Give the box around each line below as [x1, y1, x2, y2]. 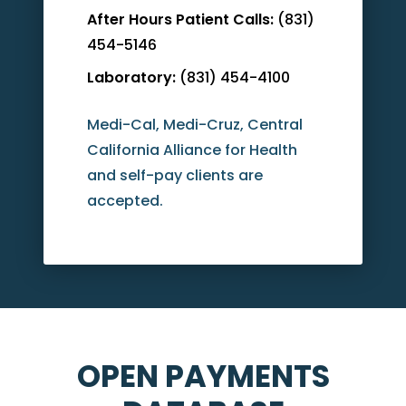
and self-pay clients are [87, 165, 263, 187]
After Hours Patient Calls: [87, 9, 274, 31]
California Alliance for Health [87, 140, 297, 161]
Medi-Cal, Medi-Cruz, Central [87, 114, 303, 136]
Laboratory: [87, 67, 176, 89]
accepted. [87, 190, 163, 212]
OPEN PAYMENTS [76, 355, 330, 399]
